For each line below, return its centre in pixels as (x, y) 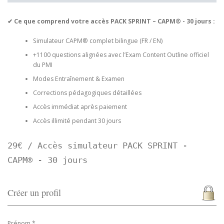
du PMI (42, 64)
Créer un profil (34, 192)
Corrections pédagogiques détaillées (87, 92)
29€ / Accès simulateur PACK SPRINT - (97, 145)
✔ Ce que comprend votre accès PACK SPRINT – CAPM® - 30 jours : (111, 21)
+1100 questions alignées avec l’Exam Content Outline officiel (121, 54)
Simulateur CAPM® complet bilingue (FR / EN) (97, 40)
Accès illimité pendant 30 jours (77, 120)
